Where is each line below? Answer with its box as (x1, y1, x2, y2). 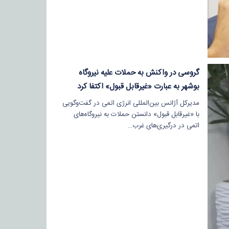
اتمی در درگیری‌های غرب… (127, 120, 199, 131)
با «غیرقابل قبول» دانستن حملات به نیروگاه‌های (73, 108, 199, 120)
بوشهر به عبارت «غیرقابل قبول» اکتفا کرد (77, 80, 199, 93)
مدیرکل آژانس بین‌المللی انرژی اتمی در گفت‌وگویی (62, 97, 199, 109)
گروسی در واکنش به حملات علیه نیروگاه (78, 66, 199, 79)
